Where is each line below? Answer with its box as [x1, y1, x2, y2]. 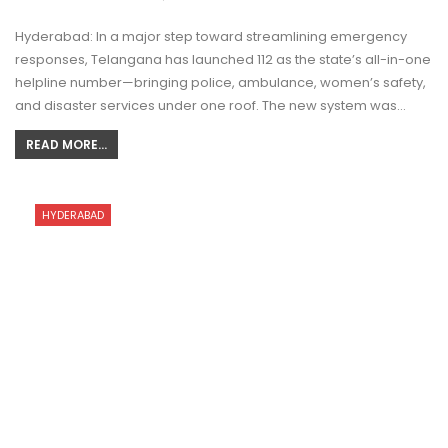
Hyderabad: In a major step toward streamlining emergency [15, 27, 407, 47]
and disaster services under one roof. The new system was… [15, 96, 406, 116]
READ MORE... [26, 136, 107, 154]
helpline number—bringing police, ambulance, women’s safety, [15, 73, 426, 93]
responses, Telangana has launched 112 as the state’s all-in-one [15, 50, 431, 70]
